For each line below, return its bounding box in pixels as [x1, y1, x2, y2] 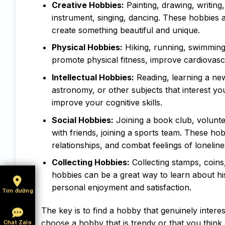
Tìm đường [2, 187, 33, 194]
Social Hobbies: [51, 115, 114, 125]
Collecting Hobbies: [51, 157, 130, 168]
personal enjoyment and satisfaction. [51, 182, 191, 193]
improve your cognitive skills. [51, 97, 162, 107]
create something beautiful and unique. [51, 25, 200, 35]
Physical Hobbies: [51, 42, 123, 53]
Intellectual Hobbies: [51, 72, 134, 82]
